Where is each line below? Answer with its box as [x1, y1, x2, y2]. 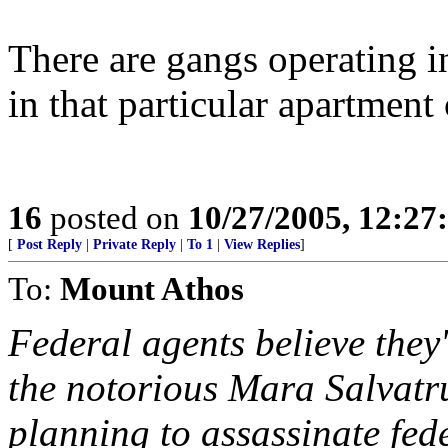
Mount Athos [60, 270, 244, 307]
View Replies [224, 237, 300, 252]
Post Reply [17, 237, 82, 252]
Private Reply [93, 237, 176, 252]
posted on [42, 199, 188, 236]
